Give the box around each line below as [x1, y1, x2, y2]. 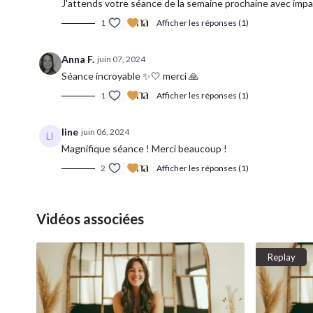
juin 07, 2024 [97, 54, 145, 64]
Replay [267, 252, 296, 263]
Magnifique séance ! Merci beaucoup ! [61, 143, 227, 154]
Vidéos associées [36, 210, 144, 227]
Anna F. [61, 53, 94, 65]
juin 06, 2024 [81, 126, 129, 137]
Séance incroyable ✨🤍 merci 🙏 [61, 70, 198, 82]
